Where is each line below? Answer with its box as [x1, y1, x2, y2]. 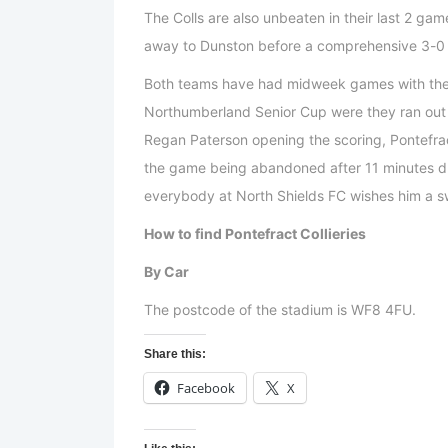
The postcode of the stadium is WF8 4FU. [144, 301, 416, 319]
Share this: [144, 347, 206, 362]
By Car [144, 263, 189, 281]
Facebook [177, 379, 235, 398]
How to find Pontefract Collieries [144, 225, 366, 243]
